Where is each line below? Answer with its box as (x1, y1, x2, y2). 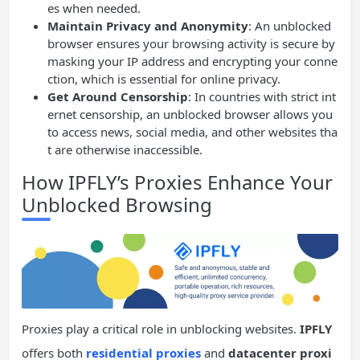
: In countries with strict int (188, 88, 336, 105)
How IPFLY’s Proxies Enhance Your (22, 169, 333, 196)
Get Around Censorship (47, 88, 188, 105)
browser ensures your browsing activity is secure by (47, 35, 335, 52)
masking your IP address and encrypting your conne (47, 53, 337, 70)
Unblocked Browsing (22, 191, 212, 219)
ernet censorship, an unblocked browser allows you (47, 106, 333, 123)
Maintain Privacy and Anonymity (47, 18, 248, 35)
